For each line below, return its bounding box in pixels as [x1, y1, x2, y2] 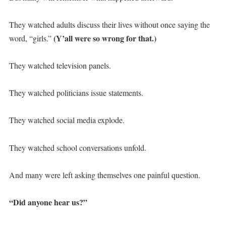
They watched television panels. [9, 60, 111, 71]
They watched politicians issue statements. [9, 87, 143, 98]
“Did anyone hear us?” [9, 196, 87, 208]
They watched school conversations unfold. [9, 142, 146, 153]
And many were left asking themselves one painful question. [9, 169, 200, 180]
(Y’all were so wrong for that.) [53, 32, 156, 44]
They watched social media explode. [9, 115, 125, 126]
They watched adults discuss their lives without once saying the [9, 19, 210, 30]
